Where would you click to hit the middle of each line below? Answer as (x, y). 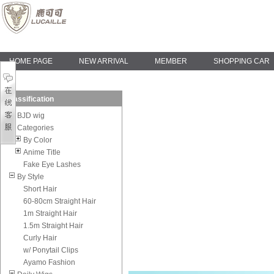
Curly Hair (40, 238)
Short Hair (40, 189)
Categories (35, 128)
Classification (30, 99)
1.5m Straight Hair (53, 226)
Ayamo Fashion (49, 262)
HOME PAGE (31, 61)
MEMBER (171, 61)
